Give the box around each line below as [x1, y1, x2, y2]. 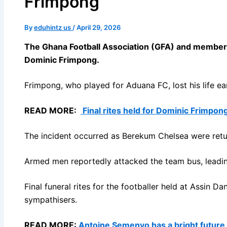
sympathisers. [24, 194, 80, 205]
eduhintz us [34, 23, 72, 31]
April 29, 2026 [77, 23, 121, 31]
